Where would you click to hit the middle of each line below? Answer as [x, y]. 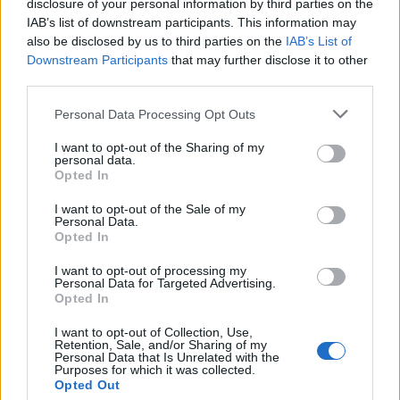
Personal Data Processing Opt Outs [155, 114]
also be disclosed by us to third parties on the [156, 41]
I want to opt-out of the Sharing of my [159, 147]
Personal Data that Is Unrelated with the [167, 357]
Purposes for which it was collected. [155, 370]
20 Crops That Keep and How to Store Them [147, 371]
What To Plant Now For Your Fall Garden [135, 150]
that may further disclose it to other [268, 60]
